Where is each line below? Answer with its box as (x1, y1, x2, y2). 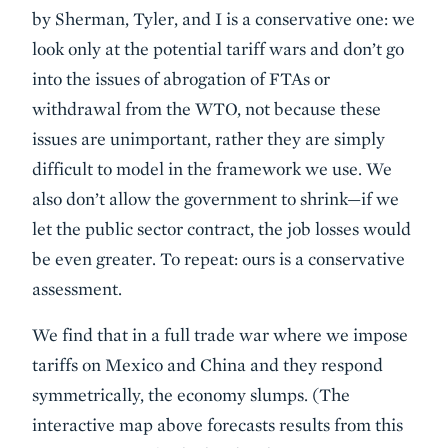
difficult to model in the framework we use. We (32, 158, 392, 179)
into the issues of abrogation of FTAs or (32, 68, 330, 89)
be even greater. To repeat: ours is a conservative (32, 248, 405, 269)
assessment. (32, 278, 122, 299)
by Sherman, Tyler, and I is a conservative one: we (32, 8, 415, 29)
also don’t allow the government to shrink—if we (32, 188, 399, 209)
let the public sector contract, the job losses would (32, 218, 411, 239)
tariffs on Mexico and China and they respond (32, 354, 383, 375)
